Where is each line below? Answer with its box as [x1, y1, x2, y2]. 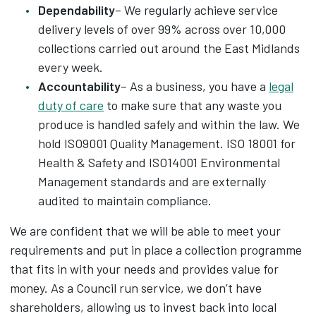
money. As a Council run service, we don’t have [10, 280, 262, 296]
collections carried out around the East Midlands [38, 40, 300, 56]
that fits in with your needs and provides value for [10, 261, 279, 276]
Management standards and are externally [38, 174, 266, 189]
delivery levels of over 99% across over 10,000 [38, 21, 286, 37]
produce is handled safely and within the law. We [38, 116, 300, 132]
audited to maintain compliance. [38, 193, 212, 208]
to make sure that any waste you [104, 97, 281, 113]
